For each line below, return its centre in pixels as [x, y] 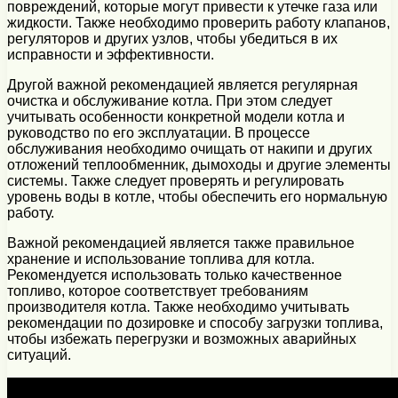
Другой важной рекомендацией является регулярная [183, 85]
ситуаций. [39, 355]
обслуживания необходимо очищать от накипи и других [190, 149]
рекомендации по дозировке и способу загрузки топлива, [195, 323]
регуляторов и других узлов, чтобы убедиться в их [172, 39]
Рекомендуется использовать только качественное [175, 275]
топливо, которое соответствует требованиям [158, 291]
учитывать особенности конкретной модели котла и [176, 117]
